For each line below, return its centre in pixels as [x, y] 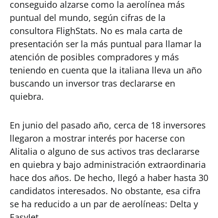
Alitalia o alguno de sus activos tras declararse [105, 152]
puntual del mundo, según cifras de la [88, 18]
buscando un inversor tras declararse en [92, 83]
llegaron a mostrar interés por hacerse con [97, 138]
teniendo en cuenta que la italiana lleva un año [106, 70]
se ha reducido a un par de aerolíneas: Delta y [104, 204]
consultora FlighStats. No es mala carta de [96, 31]
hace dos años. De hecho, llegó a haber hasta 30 [109, 178]
